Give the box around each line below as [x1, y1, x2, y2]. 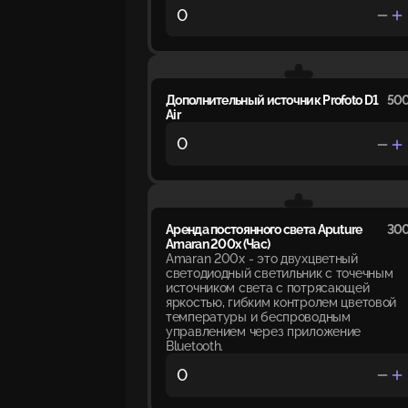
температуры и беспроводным [166, 309, 351, 324]
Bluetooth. [166, 338, 224, 353]
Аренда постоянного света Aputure [166, 221, 362, 237]
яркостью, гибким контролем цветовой [166, 294, 397, 310]
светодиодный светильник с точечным [166, 265, 393, 280]
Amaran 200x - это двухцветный [166, 250, 358, 266]
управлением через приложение [166, 323, 362, 339]
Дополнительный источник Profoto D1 [166, 92, 379, 107]
